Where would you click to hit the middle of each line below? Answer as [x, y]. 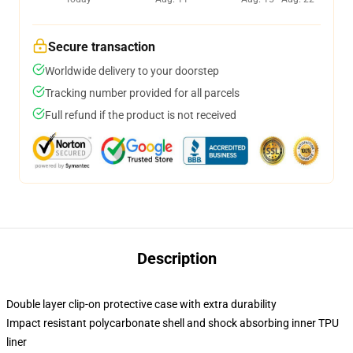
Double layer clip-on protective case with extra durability [141, 304]
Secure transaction [102, 47]
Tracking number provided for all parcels [142, 93]
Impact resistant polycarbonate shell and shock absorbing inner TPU [173, 323]
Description [176, 258]
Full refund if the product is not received [141, 115]
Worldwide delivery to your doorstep [132, 71]
